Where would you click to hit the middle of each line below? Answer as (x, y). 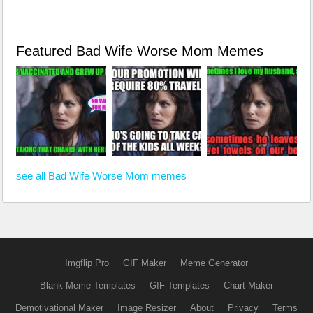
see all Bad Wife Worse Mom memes (101, 176)
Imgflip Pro (87, 263)
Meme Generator (214, 263)
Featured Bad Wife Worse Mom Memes (140, 51)
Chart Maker (248, 286)
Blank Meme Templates (88, 286)
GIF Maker (145, 263)
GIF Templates (180, 286)
